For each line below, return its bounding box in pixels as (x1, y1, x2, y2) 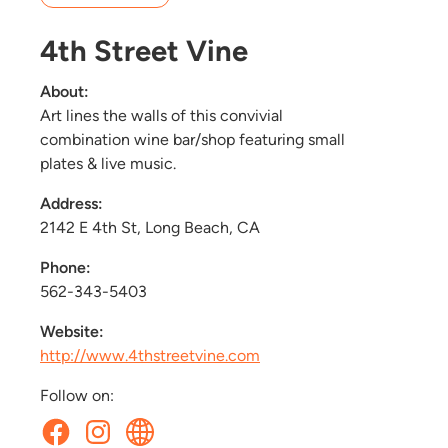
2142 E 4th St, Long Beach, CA (40, 217, 260, 237)
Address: (40, 193, 103, 213)
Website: (40, 321, 104, 341)
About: (40, 81, 89, 101)
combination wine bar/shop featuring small (40, 129, 345, 149)
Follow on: (40, 385, 114, 405)
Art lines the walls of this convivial (40, 105, 283, 125)
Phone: (40, 257, 91, 277)
